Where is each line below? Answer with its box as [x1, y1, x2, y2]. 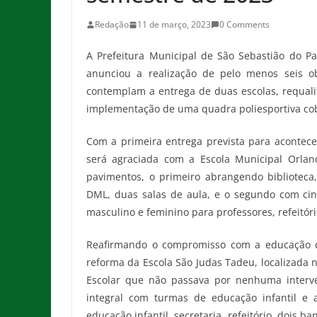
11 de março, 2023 [137, 18, 211, 30]
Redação [95, 18, 129, 30]
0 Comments [219, 18, 270, 30]
